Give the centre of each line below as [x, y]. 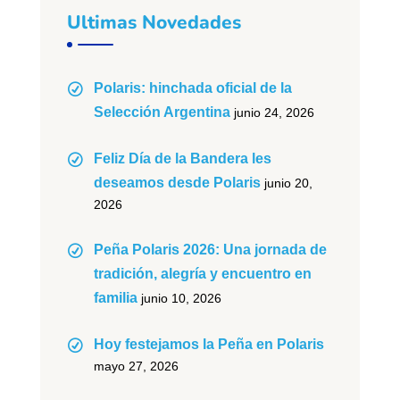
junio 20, [288, 183]
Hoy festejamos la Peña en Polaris [208, 344]
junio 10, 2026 [181, 298]
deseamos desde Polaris [177, 182]
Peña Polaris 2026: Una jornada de [210, 249]
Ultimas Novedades [154, 22]
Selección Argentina [162, 112]
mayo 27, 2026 [136, 366]
